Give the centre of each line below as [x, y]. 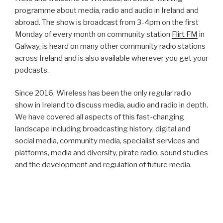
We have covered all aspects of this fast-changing [100, 117]
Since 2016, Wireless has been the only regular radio [103, 93]
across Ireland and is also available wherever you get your [111, 58]
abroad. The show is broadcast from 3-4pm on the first [107, 22]
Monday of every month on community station [93, 34]
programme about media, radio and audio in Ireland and [107, 10]
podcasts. [33, 70]
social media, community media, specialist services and [107, 141]
